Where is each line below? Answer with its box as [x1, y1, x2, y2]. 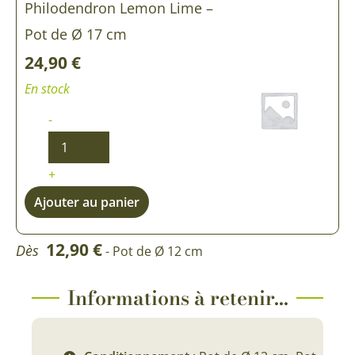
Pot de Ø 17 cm [25, 24, 127, 44]
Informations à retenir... [67, 282, 288, 313]
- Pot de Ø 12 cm [105, 242, 203, 260]
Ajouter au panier [34, 193, 139, 211]
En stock [25, 79, 70, 97]
